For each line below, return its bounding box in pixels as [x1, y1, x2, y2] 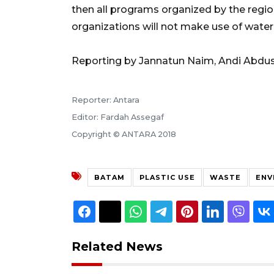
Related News [72, 239, 163, 254]
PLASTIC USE [139, 172, 195, 182]
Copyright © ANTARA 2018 [72, 129, 176, 139]
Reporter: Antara [72, 95, 139, 105]
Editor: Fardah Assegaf [72, 112, 164, 122]
